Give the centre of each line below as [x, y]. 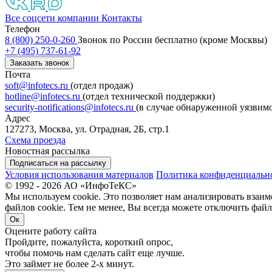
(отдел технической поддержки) [149, 96]
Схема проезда [35, 140]
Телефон [22, 29]
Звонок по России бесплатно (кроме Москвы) [172, 39]
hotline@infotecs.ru [44, 96]
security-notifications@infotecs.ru [70, 107]
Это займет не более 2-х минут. [70, 263]
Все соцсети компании [52, 18]
